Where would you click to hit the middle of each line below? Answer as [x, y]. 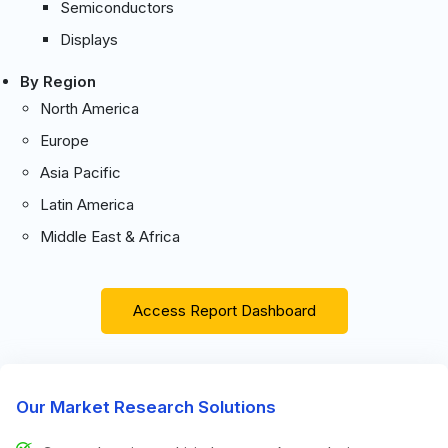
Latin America [87, 204]
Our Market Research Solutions [146, 406]
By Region [58, 81]
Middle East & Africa [110, 236]
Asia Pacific [80, 172]
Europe [64, 140]
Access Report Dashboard [224, 310]
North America [89, 108]
